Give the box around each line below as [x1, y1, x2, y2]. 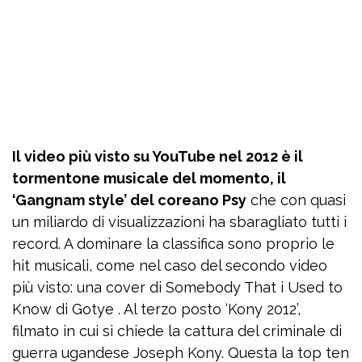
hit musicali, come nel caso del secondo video [12, 257, 327, 275]
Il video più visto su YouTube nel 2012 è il [12, 148, 303, 166]
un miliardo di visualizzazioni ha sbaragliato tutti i [12, 213, 347, 231]
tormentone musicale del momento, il [12, 170, 286, 187]
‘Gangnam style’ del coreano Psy [12, 192, 246, 209]
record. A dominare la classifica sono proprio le [12, 235, 335, 253]
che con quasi [246, 192, 346, 209]
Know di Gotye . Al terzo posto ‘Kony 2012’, [12, 301, 301, 318]
